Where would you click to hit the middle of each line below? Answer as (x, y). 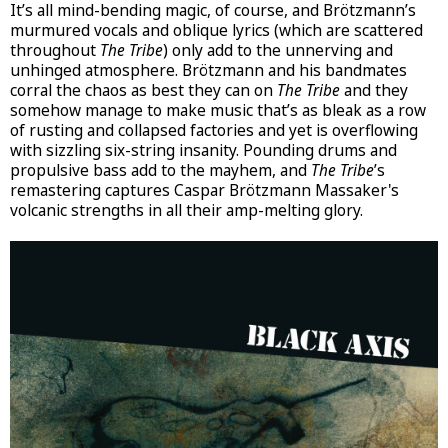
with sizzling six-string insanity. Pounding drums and (203, 150)
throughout (55, 50)
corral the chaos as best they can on (143, 90)
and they (374, 90)
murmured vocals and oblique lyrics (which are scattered (216, 30)
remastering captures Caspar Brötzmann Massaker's (204, 190)
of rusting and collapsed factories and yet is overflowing (214, 130)
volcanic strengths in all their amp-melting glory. (186, 210)
